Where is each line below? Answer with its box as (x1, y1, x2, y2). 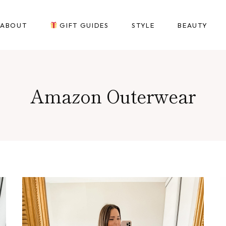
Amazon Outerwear (30, 82, 196, 108)
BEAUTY (178, 21, 208, 29)
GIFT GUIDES (57, 21, 109, 29)
